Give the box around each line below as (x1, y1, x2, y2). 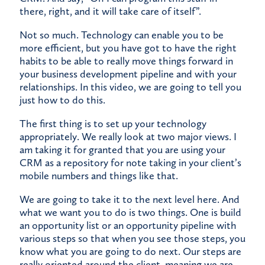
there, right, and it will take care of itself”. (20, 5, 201, 18)
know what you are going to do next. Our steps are (20, 245, 241, 258)
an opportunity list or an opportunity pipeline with (20, 219, 237, 232)
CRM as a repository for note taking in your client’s (20, 156, 241, 170)
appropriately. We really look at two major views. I (20, 130, 237, 144)
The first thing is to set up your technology (20, 117, 206, 131)
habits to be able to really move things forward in (20, 54, 233, 68)
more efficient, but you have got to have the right (20, 41, 237, 55)
